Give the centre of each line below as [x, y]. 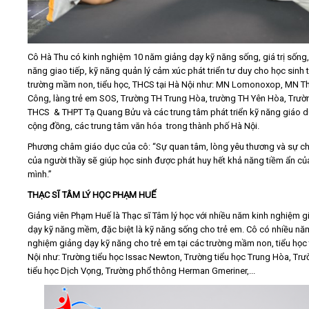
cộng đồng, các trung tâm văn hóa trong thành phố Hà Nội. [144, 126]
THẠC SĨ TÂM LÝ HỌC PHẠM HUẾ [92, 195]
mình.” [40, 175]
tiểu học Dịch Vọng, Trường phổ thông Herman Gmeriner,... [141, 271]
